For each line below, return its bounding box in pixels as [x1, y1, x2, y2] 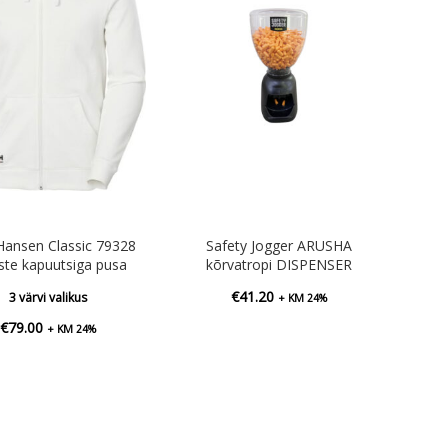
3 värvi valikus [8, 288, 87, 306]
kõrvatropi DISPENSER [205, 254, 352, 274]
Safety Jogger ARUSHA [205, 235, 352, 255]
